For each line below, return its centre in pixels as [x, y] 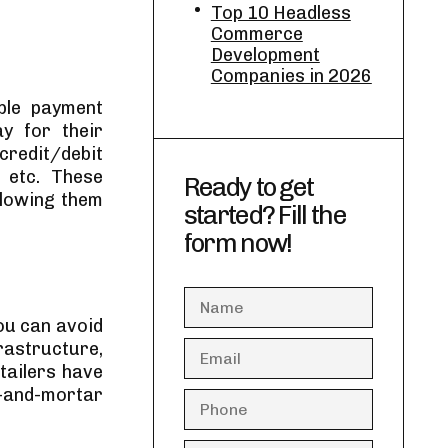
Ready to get [248, 187]
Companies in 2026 [291, 76]
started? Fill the [264, 215]
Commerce [256, 34]
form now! [237, 243]
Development [265, 55]
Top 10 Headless [280, 13]
